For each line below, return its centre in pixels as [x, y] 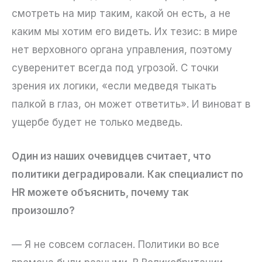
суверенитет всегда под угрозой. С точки [115, 68]
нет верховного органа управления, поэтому [122, 49]
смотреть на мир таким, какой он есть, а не [121, 13]
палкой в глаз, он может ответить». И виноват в [131, 104]
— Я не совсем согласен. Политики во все [116, 245]
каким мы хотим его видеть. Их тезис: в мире [125, 31]
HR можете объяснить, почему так [100, 193]
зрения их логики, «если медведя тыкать [114, 86]
